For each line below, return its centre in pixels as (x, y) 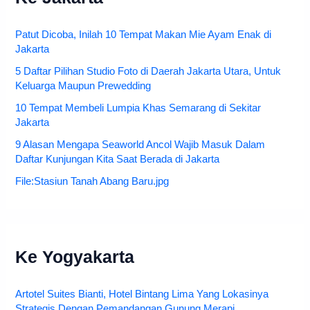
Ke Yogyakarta (75, 257)
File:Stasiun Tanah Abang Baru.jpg (92, 181)
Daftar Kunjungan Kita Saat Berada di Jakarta (118, 159)
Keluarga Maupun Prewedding (83, 86)
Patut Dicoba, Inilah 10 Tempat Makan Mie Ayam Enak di (144, 35)
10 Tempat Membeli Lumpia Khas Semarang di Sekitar (138, 108)
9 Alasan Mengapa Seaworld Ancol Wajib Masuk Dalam (140, 144)
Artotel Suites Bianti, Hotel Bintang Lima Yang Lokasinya (142, 294)
